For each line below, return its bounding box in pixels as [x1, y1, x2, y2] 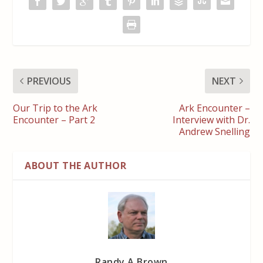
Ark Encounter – [178, 101, 250, 114]
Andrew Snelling [178, 124, 250, 138]
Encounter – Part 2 [13, 113, 96, 126]
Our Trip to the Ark [13, 101, 98, 114]
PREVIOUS [27, 74, 72, 87]
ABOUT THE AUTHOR [25, 159, 127, 172]
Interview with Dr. [172, 113, 250, 126]
